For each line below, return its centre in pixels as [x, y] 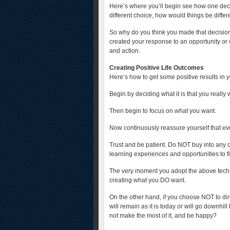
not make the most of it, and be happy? [163, 216]
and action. [125, 51]
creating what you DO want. [148, 180]
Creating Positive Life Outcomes [157, 68]
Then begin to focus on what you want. [163, 111]
